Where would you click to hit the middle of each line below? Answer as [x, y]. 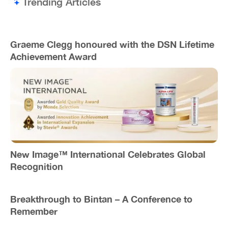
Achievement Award [53, 56]
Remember [34, 211]
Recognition [37, 167]
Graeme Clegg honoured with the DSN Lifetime [112, 44]
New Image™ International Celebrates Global [108, 154]
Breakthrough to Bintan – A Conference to [101, 199]
